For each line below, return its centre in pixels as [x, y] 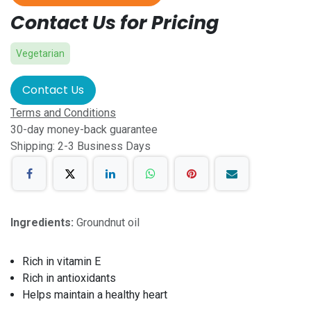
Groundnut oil [108, 223]
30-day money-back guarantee [84, 129]
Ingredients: [43, 223]
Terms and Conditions [63, 113]
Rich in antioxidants [69, 278]
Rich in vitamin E [61, 262]
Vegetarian [40, 53]
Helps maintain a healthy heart [95, 295]
